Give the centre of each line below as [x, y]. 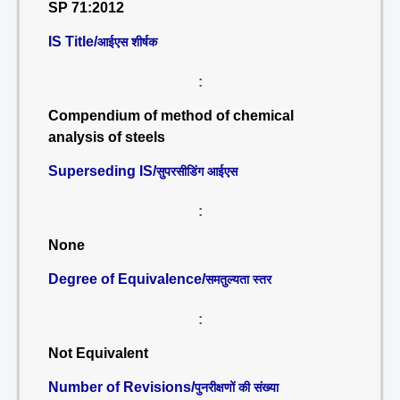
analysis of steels [107, 137]
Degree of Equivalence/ [127, 279]
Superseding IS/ [102, 171]
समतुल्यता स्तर [238, 279]
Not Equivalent [98, 353]
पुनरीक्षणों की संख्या [237, 387]
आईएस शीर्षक [127, 42]
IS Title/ [73, 42]
